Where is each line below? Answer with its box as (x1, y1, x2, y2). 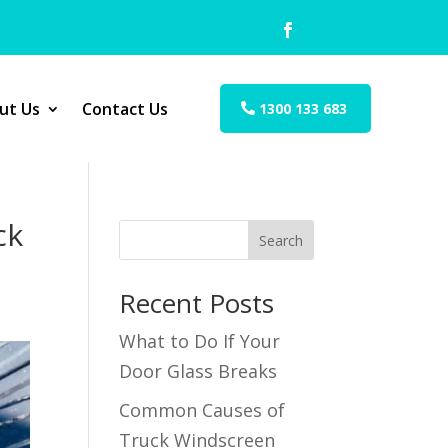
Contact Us (81, 97, 168, 120)
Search (258, 230, 303, 250)
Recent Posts (119, 285, 275, 321)
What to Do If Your (119, 329, 281, 353)
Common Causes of (119, 398, 286, 422)
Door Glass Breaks (119, 359, 278, 383)
